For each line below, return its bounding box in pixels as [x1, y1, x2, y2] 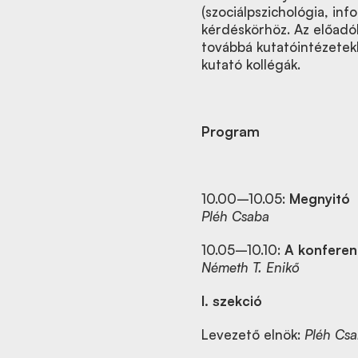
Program [201, 123, 260, 140]
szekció [213, 292, 262, 309]
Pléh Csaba [201, 208, 269, 225]
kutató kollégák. [201, 56, 300, 73]
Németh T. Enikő [201, 259, 300, 276]
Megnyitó [289, 190, 350, 207]
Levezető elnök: [201, 326, 304, 343]
